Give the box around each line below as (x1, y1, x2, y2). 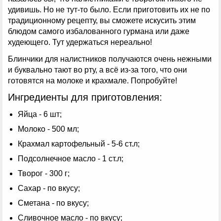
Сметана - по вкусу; (18, 198, 89, 207)
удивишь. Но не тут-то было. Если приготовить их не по (8, 5, 210, 14)
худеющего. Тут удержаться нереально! (8, 38, 152, 47)
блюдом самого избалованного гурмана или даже (8, 27, 189, 36)
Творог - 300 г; (18, 169, 70, 178)
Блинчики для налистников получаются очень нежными (8, 54, 212, 63)
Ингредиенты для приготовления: (8, 91, 162, 103)
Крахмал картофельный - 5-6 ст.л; (18, 139, 140, 148)
